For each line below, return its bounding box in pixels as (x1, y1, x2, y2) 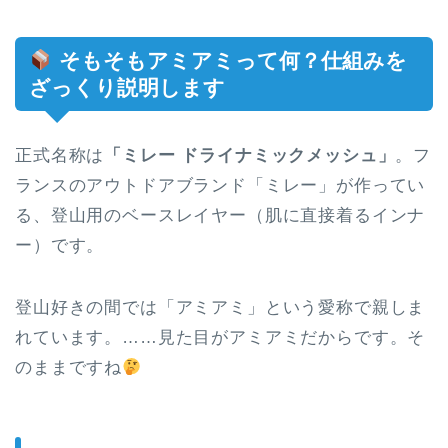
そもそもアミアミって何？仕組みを (52, 48, 407, 72)
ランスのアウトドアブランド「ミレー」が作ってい (15, 175, 426, 195)
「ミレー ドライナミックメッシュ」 (104, 145, 396, 165)
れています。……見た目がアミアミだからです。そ (15, 327, 426, 347)
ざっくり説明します (29, 75, 225, 99)
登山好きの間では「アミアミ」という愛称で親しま (15, 297, 426, 317)
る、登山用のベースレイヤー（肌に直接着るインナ (15, 205, 426, 225)
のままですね (15, 357, 123, 377)
